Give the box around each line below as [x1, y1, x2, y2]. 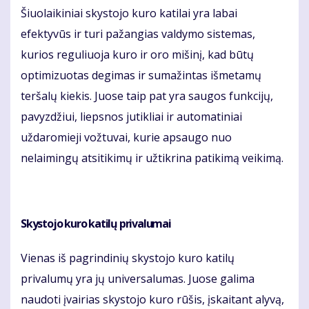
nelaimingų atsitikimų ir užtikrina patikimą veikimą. [21, 150, 283, 166]
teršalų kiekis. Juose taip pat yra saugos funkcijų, [21, 88, 273, 104]
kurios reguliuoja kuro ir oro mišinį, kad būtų [21, 47, 254, 63]
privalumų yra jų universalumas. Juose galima [21, 271, 255, 287]
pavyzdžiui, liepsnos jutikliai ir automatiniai [21, 109, 242, 125]
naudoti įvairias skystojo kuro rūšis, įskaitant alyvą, [21, 292, 284, 308]
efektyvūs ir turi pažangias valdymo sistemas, [21, 26, 255, 42]
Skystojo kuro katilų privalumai [21, 216, 171, 232]
